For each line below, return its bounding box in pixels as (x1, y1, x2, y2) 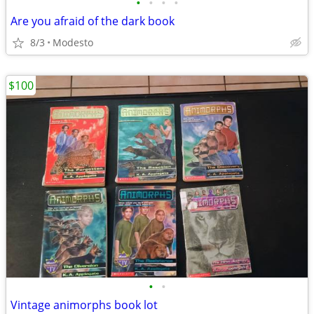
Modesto (53, 36, 93, 49)
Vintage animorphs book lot (11, 297, 158, 313)
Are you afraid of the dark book (11, 13, 175, 29)
